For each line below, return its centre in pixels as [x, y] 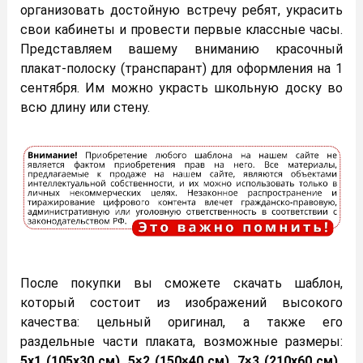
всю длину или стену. [85, 107]
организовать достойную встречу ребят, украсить [181, 10]
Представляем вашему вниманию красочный [181, 49]
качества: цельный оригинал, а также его [181, 322]
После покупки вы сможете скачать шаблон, [181, 284]
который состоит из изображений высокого [181, 303]
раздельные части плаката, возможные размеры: [181, 342]
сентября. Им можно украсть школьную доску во [181, 88]
